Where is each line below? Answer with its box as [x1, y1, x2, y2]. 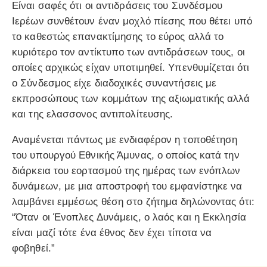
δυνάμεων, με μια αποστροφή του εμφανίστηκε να [12, 180, 243, 192]
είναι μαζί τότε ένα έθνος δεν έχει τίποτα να [12, 226, 212, 238]
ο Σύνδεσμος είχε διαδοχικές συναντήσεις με [12, 77, 217, 89]
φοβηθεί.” [12, 242, 55, 254]
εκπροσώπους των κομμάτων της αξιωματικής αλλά [12, 92, 250, 104]
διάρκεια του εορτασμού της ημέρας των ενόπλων [12, 164, 241, 176]
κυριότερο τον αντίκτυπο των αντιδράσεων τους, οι [12, 46, 245, 58]
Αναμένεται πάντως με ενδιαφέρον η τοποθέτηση [12, 133, 238, 145]
